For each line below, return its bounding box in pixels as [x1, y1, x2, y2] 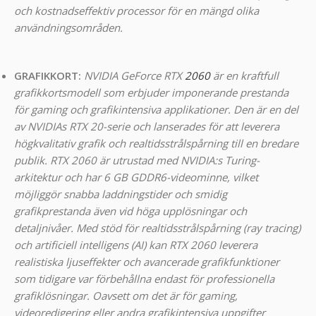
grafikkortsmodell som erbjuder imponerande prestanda [14, 85, 288, 100]
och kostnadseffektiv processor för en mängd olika [14, 4, 259, 18]
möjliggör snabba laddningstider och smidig [14, 187, 227, 202]
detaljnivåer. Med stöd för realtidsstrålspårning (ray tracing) [14, 221, 300, 236]
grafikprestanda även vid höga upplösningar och [14, 204, 247, 219]
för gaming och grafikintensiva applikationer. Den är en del [14, 102, 298, 117]
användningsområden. [14, 20, 126, 35]
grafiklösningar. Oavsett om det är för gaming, [14, 288, 238, 303]
